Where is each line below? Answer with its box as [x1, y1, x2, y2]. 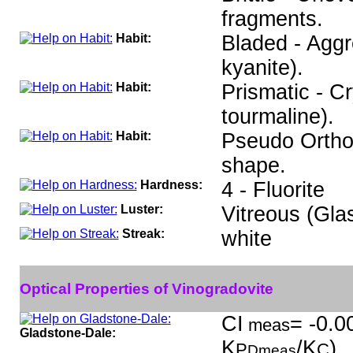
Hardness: [139, 178, 203, 191]
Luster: [120, 203, 163, 216]
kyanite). [221, 56, 303, 80]
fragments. [221, 7, 323, 31]
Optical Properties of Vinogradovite [19, 280, 273, 297]
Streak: [121, 227, 165, 240]
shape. [221, 154, 286, 177]
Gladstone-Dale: [19, 326, 116, 340]
